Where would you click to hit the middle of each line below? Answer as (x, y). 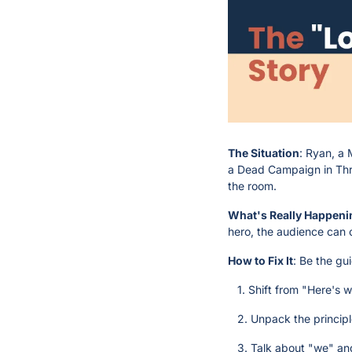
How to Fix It (260, 260)
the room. (252, 185)
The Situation (264, 152)
